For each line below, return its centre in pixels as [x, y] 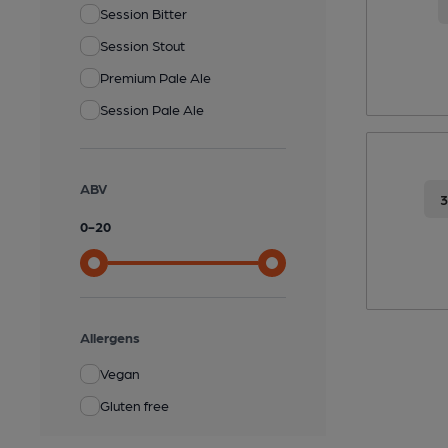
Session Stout [142, 45]
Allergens [110, 336]
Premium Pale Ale [155, 77]
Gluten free [134, 405]
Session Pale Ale [152, 109]
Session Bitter [143, 13]
